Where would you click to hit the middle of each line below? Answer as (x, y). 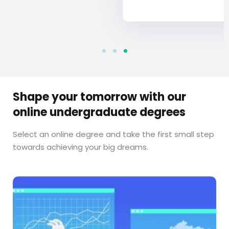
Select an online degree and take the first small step (113, 134)
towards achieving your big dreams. (81, 147)
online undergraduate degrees (99, 112)
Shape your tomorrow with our (99, 97)
